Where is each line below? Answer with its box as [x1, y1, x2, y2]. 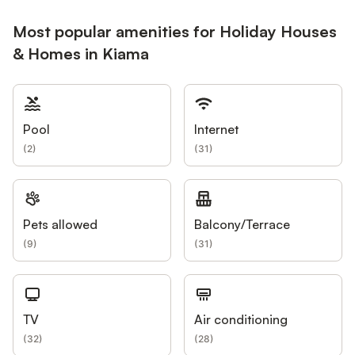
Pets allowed [23, 216, 97, 232]
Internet [194, 120, 239, 137]
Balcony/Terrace [194, 216, 290, 232]
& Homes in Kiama [13, 43, 149, 63]
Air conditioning [194, 311, 288, 327]
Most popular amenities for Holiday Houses [13, 21, 337, 41]
